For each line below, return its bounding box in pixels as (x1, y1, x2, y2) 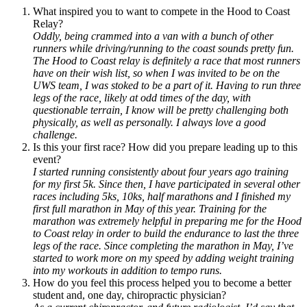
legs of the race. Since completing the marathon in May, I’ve (33, 239, 293, 251)
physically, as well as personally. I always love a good (33, 116, 266, 128)
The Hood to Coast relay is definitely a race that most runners (33, 54, 300, 66)
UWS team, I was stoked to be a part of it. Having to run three (33, 79, 301, 91)
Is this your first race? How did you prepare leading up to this (33, 140, 297, 153)
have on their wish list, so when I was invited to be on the (33, 66, 280, 79)
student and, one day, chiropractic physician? (33, 288, 226, 301)
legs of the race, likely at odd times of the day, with (33, 91, 251, 103)
